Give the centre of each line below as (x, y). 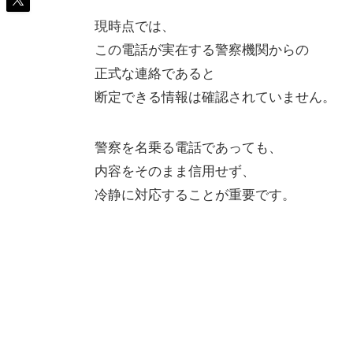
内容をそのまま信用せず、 (175, 170)
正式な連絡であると (155, 72)
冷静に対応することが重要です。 (195, 194)
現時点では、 (135, 25)
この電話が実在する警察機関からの (202, 49)
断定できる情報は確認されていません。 (215, 96)
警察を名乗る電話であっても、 (188, 147)
